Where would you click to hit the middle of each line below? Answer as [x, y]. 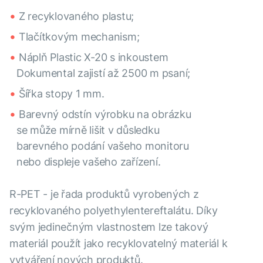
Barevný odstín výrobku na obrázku [105, 114]
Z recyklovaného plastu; [77, 16]
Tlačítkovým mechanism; [79, 37]
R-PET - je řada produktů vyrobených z [104, 194]
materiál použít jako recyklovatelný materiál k [119, 243]
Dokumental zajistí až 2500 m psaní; [104, 73]
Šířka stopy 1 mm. [62, 94]
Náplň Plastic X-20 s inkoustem [94, 57]
